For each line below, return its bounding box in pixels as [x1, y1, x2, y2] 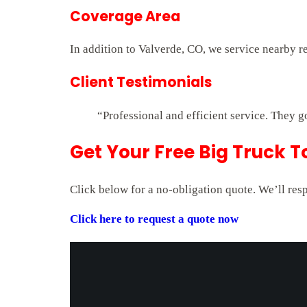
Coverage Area [70, 6, 180, 26]
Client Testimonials [70, 73, 212, 93]
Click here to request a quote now [70, 212, 238, 226]
